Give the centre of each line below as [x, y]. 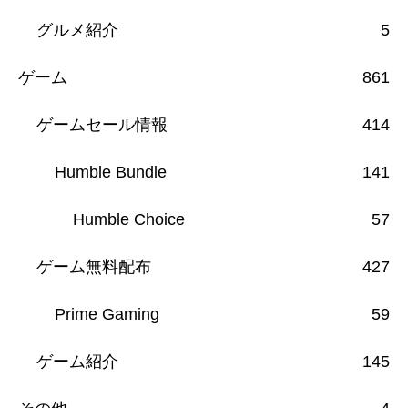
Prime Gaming [107, 314]
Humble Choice [129, 219]
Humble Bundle [111, 172]
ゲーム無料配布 [94, 266]
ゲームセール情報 [102, 124]
